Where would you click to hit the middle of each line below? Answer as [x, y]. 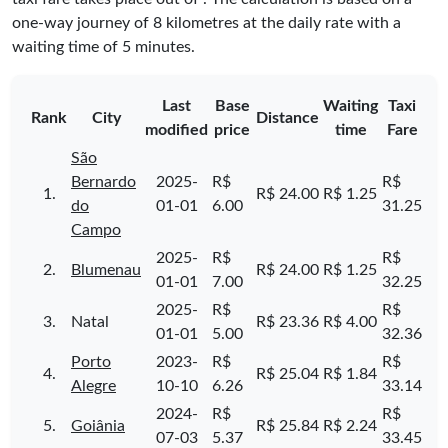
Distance [287, 117]
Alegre [93, 385]
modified [176, 129]
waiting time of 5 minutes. [103, 46]
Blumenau [106, 269]
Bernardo [103, 181]
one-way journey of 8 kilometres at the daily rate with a [206, 22]
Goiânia [98, 425]
